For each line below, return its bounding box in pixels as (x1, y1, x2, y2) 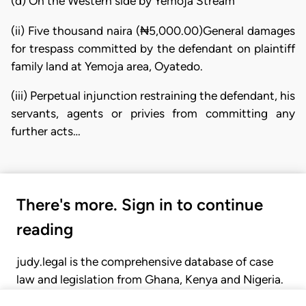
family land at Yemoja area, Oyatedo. (11, 59, 203, 73)
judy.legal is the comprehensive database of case (16, 255, 273, 269)
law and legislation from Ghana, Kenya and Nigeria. (16, 273, 283, 287)
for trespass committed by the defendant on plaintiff (11, 41, 295, 55)
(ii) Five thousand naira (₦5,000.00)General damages (11, 23, 295, 38)
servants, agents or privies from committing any (11, 106, 295, 120)
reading (16, 219, 73, 240)
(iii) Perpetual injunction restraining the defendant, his (11, 88, 295, 102)
